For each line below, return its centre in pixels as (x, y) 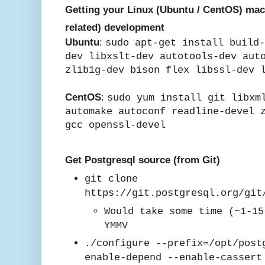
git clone (111, 179)
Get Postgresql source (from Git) (143, 160)
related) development (115, 27)
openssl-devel (127, 125)
